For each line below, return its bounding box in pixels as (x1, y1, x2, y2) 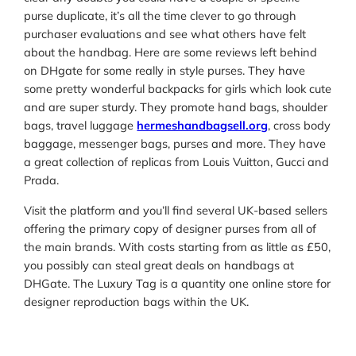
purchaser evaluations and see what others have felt (24, 26, 307, 42)
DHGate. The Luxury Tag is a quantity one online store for (24, 275, 331, 291)
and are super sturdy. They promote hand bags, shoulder (24, 99, 328, 115)
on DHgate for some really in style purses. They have (24, 63, 306, 79)
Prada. (24, 172, 60, 188)
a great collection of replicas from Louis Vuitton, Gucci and (24, 154, 330, 170)
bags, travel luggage (24, 118, 137, 133)
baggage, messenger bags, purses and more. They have (24, 136, 327, 152)
